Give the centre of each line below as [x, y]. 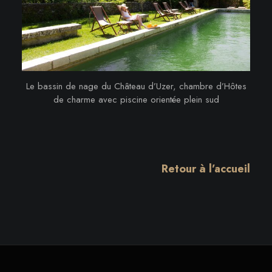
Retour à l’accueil [206, 169]
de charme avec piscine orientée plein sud [136, 100]
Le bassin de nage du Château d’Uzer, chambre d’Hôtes [136, 86]
